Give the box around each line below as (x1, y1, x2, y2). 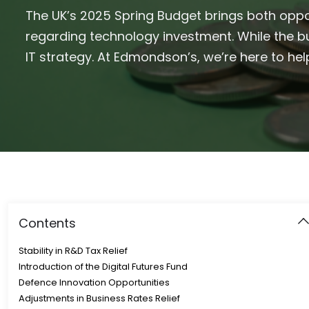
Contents (19, 214, 76, 232)
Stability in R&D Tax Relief (19, 244, 128, 258)
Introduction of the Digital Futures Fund (19, 260, 188, 274)
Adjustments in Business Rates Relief (19, 292, 180, 306)
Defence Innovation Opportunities (19, 276, 170, 290)
